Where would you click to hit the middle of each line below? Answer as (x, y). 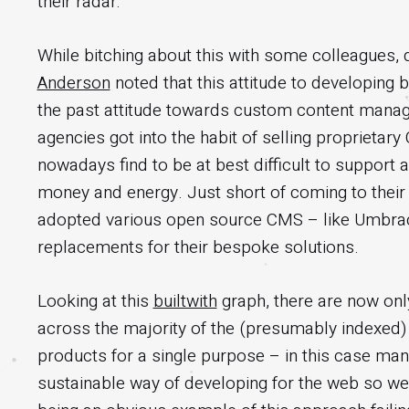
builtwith (185, 301)
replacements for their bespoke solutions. (198, 247)
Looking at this (95, 301)
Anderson (73, 83)
